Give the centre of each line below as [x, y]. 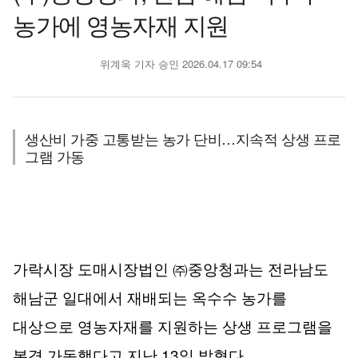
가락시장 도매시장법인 [93, 270]
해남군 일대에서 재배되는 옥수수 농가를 [150, 298]
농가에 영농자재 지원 [121, 24]
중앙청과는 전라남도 [258, 270]
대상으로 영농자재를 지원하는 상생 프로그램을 [173, 327]
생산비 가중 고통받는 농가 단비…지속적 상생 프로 [183, 138]
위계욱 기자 [125, 64]
